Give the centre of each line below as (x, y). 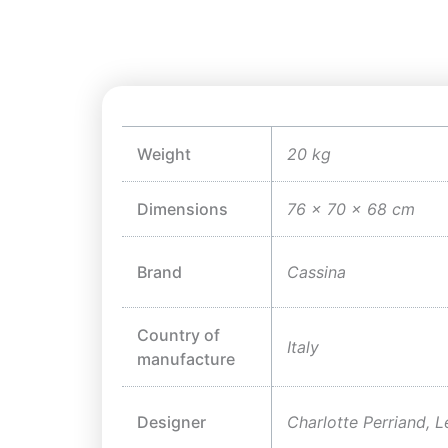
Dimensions (182, 209)
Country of (178, 335)
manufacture (186, 359)
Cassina (316, 272)
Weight (164, 154)
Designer (171, 422)
